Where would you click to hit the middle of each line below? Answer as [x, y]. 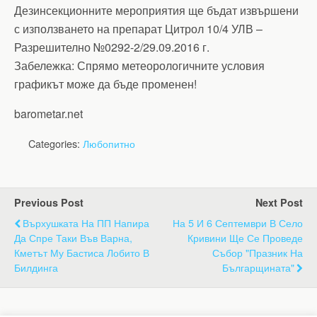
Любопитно [109, 143]
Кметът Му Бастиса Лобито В [82, 252]
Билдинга [36, 267]
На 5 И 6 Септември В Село [238, 223]
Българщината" [258, 267]
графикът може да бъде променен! [105, 84]
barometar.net [48, 114]
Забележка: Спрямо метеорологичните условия [139, 65]
